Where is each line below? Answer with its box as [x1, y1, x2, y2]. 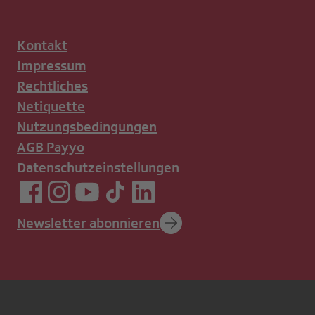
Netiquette [17, 98, 85, 115]
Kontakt [17, 37, 67, 53]
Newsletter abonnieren [17, 214, 160, 231]
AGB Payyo [17, 139, 84, 155]
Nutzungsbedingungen [17, 119, 157, 135]
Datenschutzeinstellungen [17, 160, 179, 176]
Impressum [17, 58, 86, 74]
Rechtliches [17, 78, 88, 94]
